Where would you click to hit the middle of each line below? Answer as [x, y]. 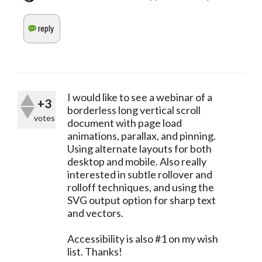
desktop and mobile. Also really [137, 161]
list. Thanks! [95, 251]
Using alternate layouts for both [139, 148]
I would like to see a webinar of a [140, 97]
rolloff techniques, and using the [141, 187]
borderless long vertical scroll [134, 110]
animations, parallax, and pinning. [142, 135]
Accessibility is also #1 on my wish [143, 238]
